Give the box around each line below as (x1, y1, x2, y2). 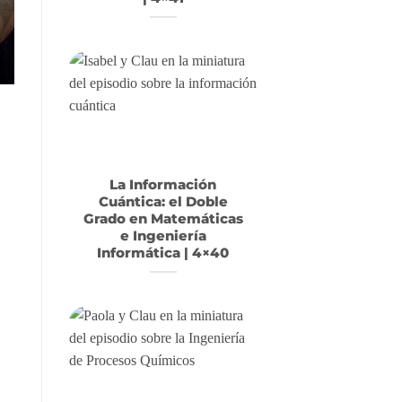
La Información (109, 176, 216, 193)
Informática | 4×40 (97, 244, 229, 261)
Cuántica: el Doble (98, 193, 228, 210)
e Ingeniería (119, 227, 206, 244)
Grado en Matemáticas (83, 210, 243, 227)
